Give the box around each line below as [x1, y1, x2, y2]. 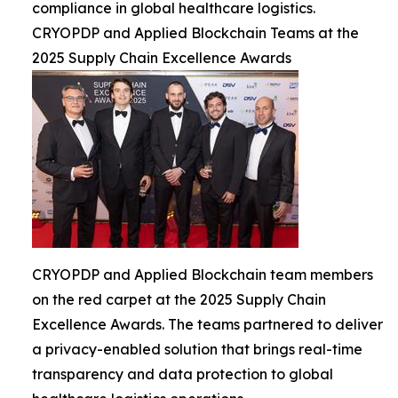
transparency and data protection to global [32, 365, 333, 383]
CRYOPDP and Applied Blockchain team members [32, 266, 373, 283]
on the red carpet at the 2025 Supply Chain [32, 291, 326, 308]
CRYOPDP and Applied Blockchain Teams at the [32, 24, 359, 42]
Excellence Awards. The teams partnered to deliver [32, 315, 383, 333]
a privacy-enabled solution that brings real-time [32, 340, 362, 358]
